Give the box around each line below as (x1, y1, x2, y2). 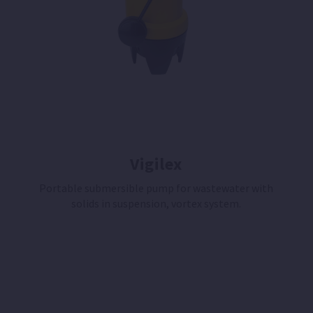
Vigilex (130, 153, 182, 175)
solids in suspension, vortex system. (71, 196, 241, 211)
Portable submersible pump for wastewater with (39, 181, 273, 196)
